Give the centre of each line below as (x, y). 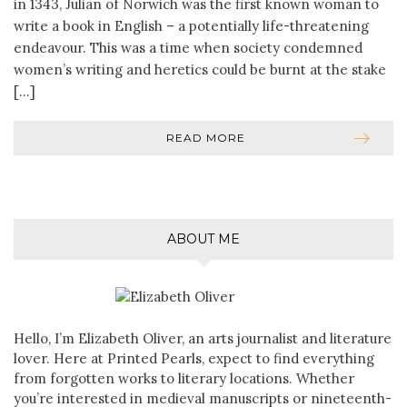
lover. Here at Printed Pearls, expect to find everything (194, 358)
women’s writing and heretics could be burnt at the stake (200, 69)
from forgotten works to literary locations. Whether (184, 378)
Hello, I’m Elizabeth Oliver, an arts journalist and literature (203, 338)
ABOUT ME (203, 238)
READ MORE (206, 137)
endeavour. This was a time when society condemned (188, 47)
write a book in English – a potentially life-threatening (191, 25)
